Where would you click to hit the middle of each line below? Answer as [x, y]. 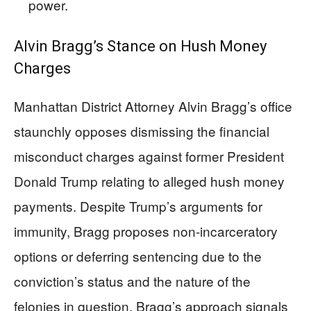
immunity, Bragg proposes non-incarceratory [146, 231]
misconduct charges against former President [149, 156]
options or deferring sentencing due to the [138, 256]
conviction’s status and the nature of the [132, 281]
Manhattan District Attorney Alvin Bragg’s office [153, 106]
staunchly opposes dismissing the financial [142, 131]
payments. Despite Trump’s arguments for [138, 206]
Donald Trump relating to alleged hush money [149, 181]
